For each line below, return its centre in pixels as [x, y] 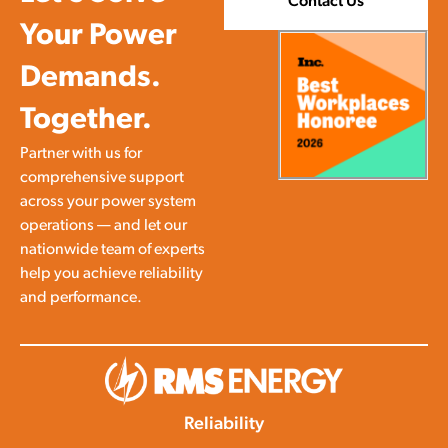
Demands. [90, 78]
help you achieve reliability [111, 273]
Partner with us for [81, 153]
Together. [86, 120]
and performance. [81, 297]
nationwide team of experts [112, 249]
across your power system [108, 201]
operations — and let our [103, 225]
